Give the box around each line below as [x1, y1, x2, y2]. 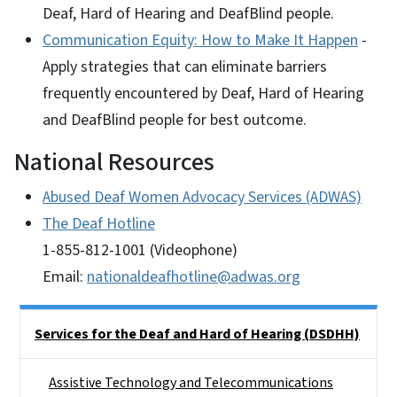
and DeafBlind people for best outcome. [43, 108, 307, 131]
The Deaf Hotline [43, 212, 155, 235]
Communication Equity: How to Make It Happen [43, 28, 358, 51]
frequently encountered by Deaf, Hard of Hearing [43, 82, 364, 105]
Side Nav [19, 311, 70, 331]
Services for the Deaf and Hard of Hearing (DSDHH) [35, 323, 360, 344]
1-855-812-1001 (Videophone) [43, 238, 237, 261]
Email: [43, 265, 87, 288]
